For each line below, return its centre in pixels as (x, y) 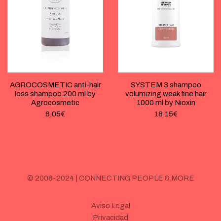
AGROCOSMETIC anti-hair (55, 85)
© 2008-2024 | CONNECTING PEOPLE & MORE (110, 178)
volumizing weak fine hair (166, 93)
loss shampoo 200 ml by (55, 93)
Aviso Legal (110, 205)
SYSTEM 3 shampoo (166, 85)
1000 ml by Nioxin (166, 102)
